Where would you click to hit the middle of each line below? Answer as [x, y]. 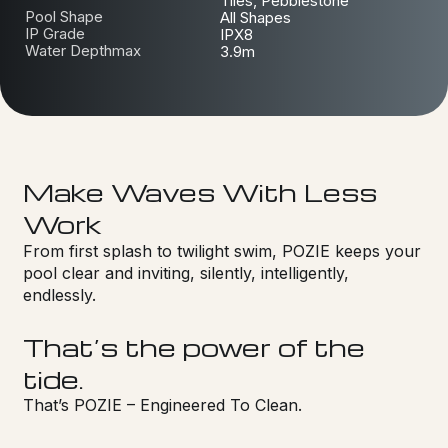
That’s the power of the [194, 347]
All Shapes [256, 17]
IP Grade [55, 33]
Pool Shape [64, 16]
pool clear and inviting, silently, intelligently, [186, 273]
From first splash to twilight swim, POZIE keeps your [222, 251]
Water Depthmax [83, 50]
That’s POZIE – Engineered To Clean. [163, 405]
